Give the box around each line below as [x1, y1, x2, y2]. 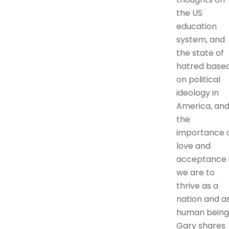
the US [176, 7, 202, 19]
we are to [176, 167, 215, 179]
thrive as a [176, 180, 218, 192]
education [176, 20, 217, 33]
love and [176, 140, 211, 152]
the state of [176, 47, 224, 59]
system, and [176, 34, 225, 46]
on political [176, 74, 220, 86]
